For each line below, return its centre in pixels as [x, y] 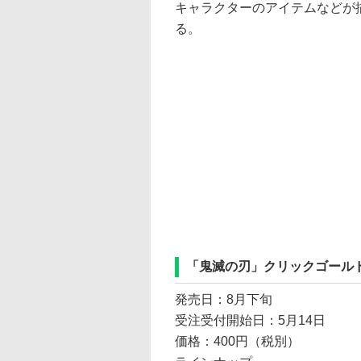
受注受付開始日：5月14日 [250, 320]
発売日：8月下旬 [224, 299]
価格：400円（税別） [237, 341]
